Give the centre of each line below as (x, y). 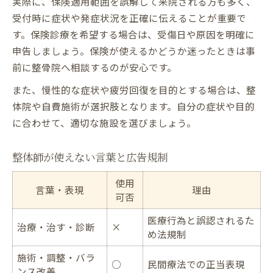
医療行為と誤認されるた (201, 220)
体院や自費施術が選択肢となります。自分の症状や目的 (133, 106)
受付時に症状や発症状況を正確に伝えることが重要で (129, 17)
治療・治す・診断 (56, 226)
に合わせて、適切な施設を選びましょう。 (104, 122)
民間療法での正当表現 (196, 264)
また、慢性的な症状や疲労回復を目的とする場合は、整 (134, 89)
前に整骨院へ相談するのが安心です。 (94, 67)
